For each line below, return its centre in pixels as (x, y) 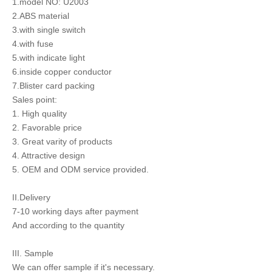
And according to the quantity (68, 226)
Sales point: (35, 100)
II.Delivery (31, 198)
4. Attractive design (49, 156)
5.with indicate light (49, 58)
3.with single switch (49, 30)
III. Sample (33, 253)
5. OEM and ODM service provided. (80, 170)
